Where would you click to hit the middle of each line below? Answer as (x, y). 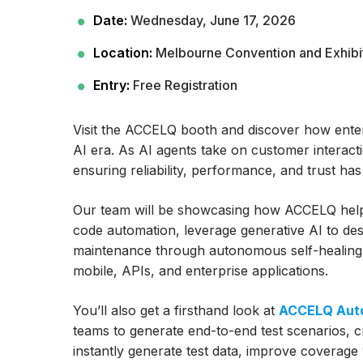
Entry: (112, 85)
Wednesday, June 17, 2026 (212, 21)
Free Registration (184, 85)
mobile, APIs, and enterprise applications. (201, 271)
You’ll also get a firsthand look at (176, 311)
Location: (123, 53)
